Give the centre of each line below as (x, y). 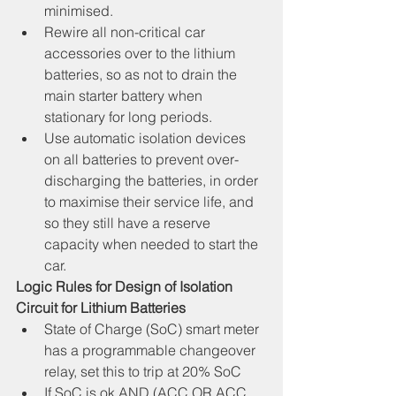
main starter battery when (125, 96)
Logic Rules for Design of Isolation (126, 287)
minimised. (79, 11)
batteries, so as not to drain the (142, 75)
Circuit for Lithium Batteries (101, 308)
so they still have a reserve (129, 223)
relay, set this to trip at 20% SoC (143, 372)
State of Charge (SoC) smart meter (153, 329)
